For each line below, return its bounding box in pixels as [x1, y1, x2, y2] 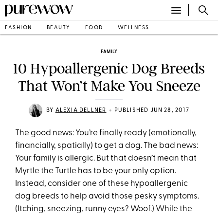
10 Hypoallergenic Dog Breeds [13, 60, 205, 77]
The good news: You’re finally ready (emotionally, [15, 129, 197, 137]
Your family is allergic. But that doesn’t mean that [15, 154, 197, 163]
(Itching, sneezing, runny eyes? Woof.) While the [15, 205, 193, 213]
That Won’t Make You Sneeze [18, 77, 200, 95]
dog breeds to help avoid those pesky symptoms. [15, 192, 200, 200]
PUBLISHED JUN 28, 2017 [114, 108, 189, 113]
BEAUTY [46, 25, 71, 31]
